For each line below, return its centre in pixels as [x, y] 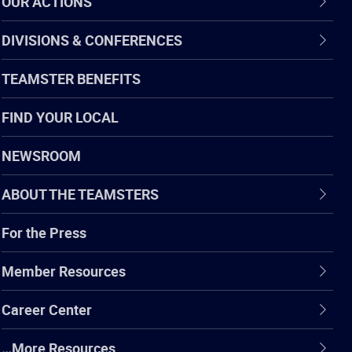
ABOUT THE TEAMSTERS [80, 194]
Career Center [47, 309]
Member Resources [64, 271]
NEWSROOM [41, 155]
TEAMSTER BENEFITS [71, 78]
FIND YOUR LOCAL [60, 117]
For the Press [44, 232]
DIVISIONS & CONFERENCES [92, 40]
